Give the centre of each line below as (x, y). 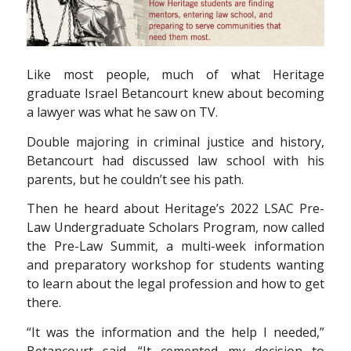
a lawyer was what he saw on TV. (122, 112)
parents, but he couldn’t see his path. (135, 179)
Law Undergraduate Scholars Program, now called (175, 228)
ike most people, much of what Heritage (179, 75)
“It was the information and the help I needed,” (175, 332)
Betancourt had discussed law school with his (175, 160)
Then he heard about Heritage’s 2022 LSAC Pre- (175, 209)
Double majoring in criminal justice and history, (175, 141)
